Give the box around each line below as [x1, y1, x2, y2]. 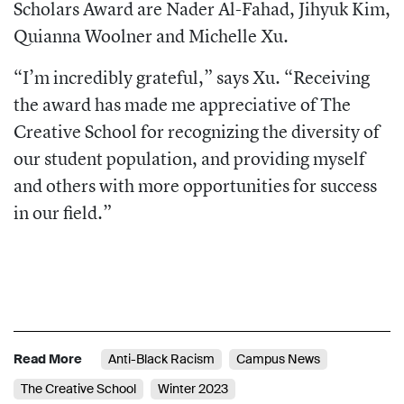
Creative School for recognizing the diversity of [14, 119, 380, 144]
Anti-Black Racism [108, 350, 215, 367]
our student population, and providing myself [14, 146, 365, 171]
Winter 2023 [158, 380, 228, 397]
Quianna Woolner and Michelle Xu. [14, 23, 289, 49]
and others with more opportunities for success [14, 173, 377, 198]
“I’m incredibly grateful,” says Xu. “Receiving [14, 65, 370, 90]
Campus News [236, 350, 320, 367]
